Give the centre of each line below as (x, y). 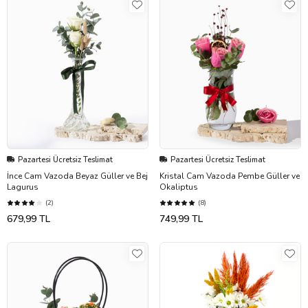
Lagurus (23, 187)
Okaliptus (179, 187)
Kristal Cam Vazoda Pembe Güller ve (230, 176)
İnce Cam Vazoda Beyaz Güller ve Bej (77, 176)
